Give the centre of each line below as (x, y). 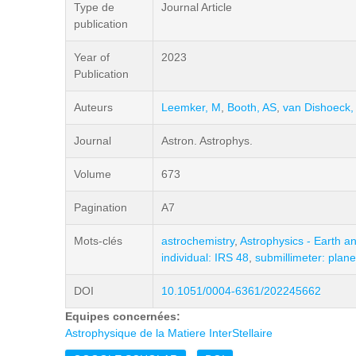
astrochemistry (198, 241)
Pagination (101, 207)
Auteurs (93, 107)
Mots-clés (98, 241)
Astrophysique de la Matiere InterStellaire (169, 333)
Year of (92, 57)
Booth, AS (252, 107)
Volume (93, 174)
